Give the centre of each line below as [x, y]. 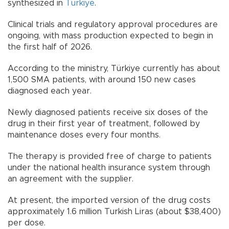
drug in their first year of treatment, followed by [104, 124]
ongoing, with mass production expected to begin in [110, 36]
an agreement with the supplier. [71, 179]
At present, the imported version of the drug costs [109, 201]
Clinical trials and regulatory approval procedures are [113, 25]
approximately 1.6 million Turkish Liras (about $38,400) [114, 212]
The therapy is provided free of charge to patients [110, 157]
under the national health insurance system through [109, 168]
